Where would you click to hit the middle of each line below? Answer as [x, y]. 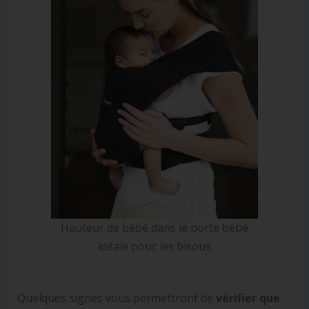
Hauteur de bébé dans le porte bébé [154, 227]
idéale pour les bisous [154, 246]
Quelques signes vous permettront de [115, 298]
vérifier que [246, 298]
